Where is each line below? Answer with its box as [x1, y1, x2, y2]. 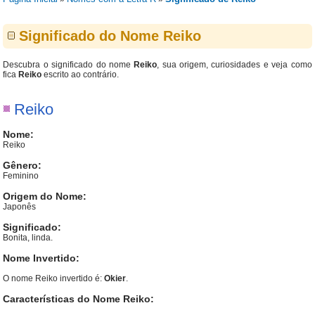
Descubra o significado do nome [3, 60, 134, 70]
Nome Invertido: [3, 252, 80, 264]
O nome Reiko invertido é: [3, 274, 105, 283]
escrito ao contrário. [41, 70, 120, 79]
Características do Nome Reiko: [3, 293, 155, 304]
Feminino [3, 171, 39, 181]
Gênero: [3, 160, 42, 171]
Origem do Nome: [3, 191, 87, 202]
